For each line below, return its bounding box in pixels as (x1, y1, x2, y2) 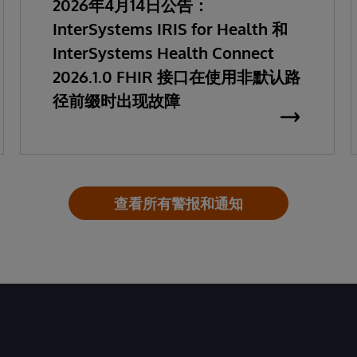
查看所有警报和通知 (114, 194, 243, 212)
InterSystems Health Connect (52, 42, 274, 63)
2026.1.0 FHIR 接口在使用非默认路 (52, 66, 300, 87)
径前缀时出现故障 (52, 90, 180, 111)
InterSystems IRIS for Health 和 (52, 18, 288, 39)
